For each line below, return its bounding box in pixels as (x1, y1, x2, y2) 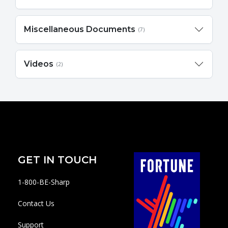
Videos (24, 59, 53, 69)
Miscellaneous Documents (24, 24, 135, 35)
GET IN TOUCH (18, 154, 97, 166)
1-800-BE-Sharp (18, 177, 70, 187)
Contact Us (18, 198, 54, 208)
